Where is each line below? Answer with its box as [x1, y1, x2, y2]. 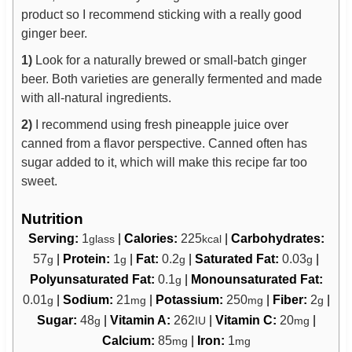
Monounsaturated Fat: [190, 271, 323, 286]
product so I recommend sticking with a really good [20, 7, 302, 22]
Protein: [63, 251, 113, 266]
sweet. [20, 174, 57, 189]
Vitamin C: [214, 312, 280, 327]
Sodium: [62, 291, 116, 306]
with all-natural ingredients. [20, 90, 171, 105]
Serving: [27, 230, 82, 245]
